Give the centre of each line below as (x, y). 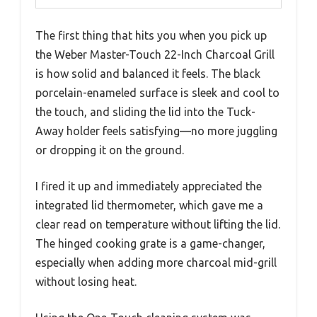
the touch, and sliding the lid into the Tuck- (145, 111)
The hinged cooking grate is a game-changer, (150, 243)
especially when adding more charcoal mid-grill (156, 262)
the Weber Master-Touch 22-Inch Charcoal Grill (155, 54)
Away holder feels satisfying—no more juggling (156, 131)
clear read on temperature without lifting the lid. (158, 224)
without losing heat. (86, 281)
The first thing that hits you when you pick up (151, 35)
